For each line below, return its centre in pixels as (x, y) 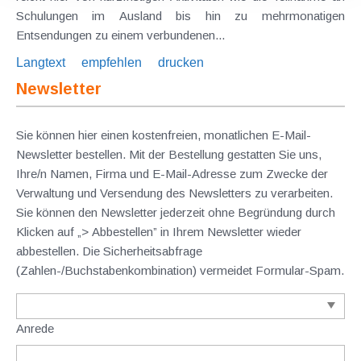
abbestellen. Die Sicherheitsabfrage (109, 251)
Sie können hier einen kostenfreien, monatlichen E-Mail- (164, 135)
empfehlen (112, 62)
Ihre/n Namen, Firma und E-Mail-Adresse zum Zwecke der (172, 173)
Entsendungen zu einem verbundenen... (160, 35)
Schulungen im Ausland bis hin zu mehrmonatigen (54, 15)
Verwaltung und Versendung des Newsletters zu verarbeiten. (174, 193)
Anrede (35, 328)
